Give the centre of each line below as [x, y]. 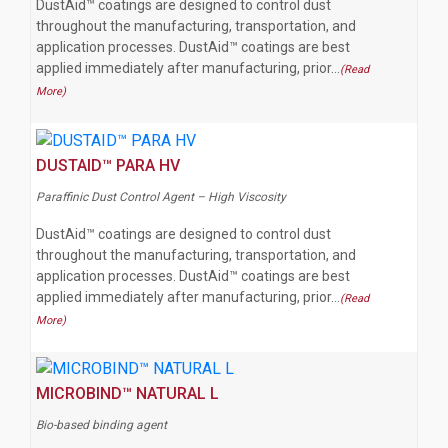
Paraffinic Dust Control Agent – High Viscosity [161, 196]
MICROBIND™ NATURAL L [127, 394]
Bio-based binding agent [101, 425]
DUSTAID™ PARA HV [108, 165]
